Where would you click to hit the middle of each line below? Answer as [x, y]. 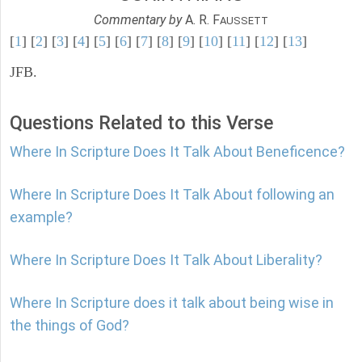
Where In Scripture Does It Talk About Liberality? [166, 260]
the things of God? [69, 326]
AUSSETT [244, 21]
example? [41, 217]
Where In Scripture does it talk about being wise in [172, 303]
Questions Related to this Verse [141, 123]
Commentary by [138, 20]
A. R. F [201, 20]
